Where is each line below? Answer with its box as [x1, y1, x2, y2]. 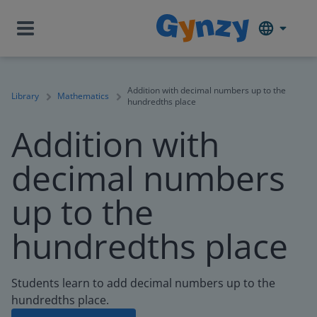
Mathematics [57, 90, 109, 102]
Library [11, 90, 39, 102]
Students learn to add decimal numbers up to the [11, 275, 275, 291]
